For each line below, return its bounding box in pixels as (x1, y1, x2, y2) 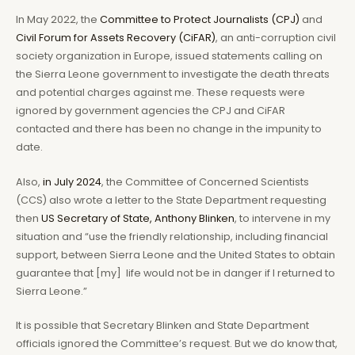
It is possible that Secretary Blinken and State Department (16, 318, 309, 332)
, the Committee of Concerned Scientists (101, 174, 309, 189)
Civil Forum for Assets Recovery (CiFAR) (16, 31, 216, 45)
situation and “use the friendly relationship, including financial (16, 229, 328, 243)
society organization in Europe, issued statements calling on (16, 49, 323, 63)
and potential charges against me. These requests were (16, 86, 305, 100)
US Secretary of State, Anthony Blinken (41, 211, 235, 225)
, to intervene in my (235, 211, 330, 225)
